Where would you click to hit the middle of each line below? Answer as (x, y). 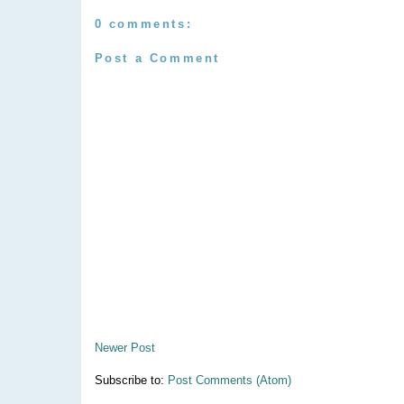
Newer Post (124, 347)
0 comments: (143, 24)
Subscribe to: (131, 380)
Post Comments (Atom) (229, 380)
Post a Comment (157, 58)
